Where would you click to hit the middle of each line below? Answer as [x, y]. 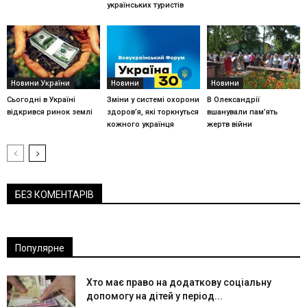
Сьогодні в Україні [41, 100]
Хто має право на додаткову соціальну [179, 283]
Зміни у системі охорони [153, 100]
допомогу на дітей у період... [155, 296]
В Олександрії [233, 100]
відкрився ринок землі [50, 112]
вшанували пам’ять [242, 112]
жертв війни [229, 125]
